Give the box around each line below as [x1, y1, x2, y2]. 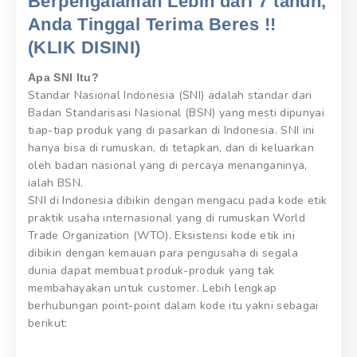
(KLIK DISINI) [28, 37, 141, 58]
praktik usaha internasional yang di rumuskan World [28, 210, 306, 226]
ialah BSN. [28, 175, 84, 190]
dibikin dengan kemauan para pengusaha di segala [28, 245, 299, 261]
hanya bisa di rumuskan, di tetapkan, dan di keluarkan [28, 139, 314, 155]
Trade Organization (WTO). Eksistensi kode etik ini [28, 227, 296, 243]
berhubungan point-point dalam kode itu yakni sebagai [28, 297, 319, 313]
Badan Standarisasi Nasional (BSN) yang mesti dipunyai [28, 104, 324, 120]
